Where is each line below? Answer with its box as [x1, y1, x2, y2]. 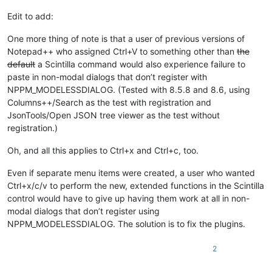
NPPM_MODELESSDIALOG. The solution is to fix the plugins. [7, 219, 245, 229]
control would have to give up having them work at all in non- [7, 193, 250, 204]
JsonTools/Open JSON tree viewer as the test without [7, 110, 220, 121]
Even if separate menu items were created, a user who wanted [7, 168, 255, 178]
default [7, 59, 35, 70]
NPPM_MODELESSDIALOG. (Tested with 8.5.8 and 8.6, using [7, 84, 250, 95]
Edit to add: [7, 11, 53, 22]
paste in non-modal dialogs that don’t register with [7, 72, 207, 83]
